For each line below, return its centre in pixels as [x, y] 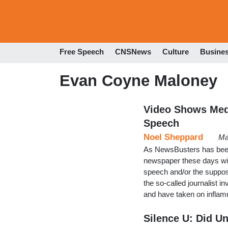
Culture [176, 52]
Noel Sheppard [173, 137]
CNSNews [133, 52]
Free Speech [82, 52]
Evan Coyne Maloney [138, 80]
